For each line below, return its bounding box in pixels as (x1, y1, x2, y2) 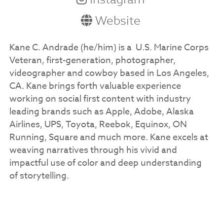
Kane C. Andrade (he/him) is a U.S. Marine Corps (9, 41, 209, 55)
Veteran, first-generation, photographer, (9, 54, 176, 68)
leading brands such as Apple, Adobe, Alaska (9, 105, 194, 119)
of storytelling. (9, 169, 71, 183)
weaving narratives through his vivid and (9, 144, 177, 157)
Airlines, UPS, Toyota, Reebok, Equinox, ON (9, 118, 187, 132)
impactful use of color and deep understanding (9, 156, 202, 170)
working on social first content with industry (9, 92, 191, 106)
